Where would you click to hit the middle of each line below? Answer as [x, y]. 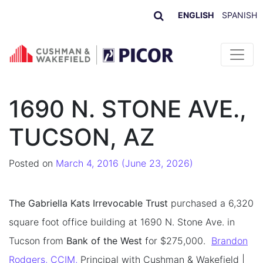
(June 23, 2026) [156, 163]
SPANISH [240, 15]
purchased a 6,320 [211, 203]
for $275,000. [177, 240]
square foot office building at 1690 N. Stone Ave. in [122, 222]
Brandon [230, 240]
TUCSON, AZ [82, 137]
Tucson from [38, 240]
